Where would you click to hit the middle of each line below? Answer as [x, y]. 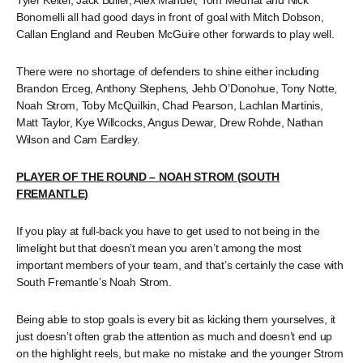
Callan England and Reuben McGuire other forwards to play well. [175, 34]
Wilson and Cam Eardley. [78, 139]
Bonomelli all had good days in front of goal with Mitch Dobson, [170, 17]
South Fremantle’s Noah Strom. [94, 282]
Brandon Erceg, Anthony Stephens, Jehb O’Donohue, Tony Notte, [177, 88]
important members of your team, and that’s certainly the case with [180, 265]
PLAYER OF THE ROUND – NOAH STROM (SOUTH [148, 177]
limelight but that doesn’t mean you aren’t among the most [159, 248]
